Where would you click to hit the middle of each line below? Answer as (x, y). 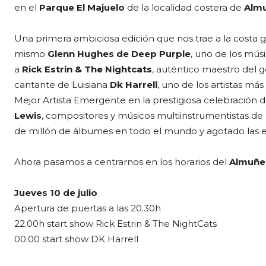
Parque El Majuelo (82, 7)
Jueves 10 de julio (57, 192)
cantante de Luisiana (62, 84)
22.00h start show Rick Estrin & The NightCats (115, 223)
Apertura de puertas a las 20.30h (88, 208)
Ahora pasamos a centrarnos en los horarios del (121, 161)
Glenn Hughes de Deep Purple (119, 53)
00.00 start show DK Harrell (76, 239)
